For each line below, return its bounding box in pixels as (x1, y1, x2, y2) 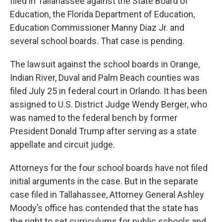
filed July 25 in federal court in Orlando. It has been (10, 86, 207, 96)
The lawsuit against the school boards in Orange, (10, 59, 200, 69)
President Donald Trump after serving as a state (10, 126, 197, 136)
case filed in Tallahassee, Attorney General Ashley (10, 189, 204, 200)
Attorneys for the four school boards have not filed (10, 163, 208, 173)
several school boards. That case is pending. (10, 36, 184, 46)
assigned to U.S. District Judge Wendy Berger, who (10, 99, 207, 110)
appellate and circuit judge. (10, 139, 115, 150)
